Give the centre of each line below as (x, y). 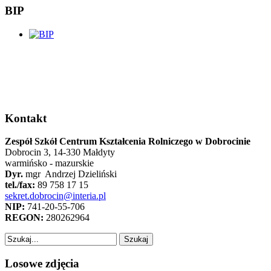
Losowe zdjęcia (42, 263)
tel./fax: (20, 185)
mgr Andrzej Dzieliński (70, 174)
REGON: (24, 218)
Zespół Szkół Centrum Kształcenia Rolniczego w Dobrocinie (128, 142)
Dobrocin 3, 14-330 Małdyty (60, 152)
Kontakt (26, 118)
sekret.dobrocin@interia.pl (55, 196)
